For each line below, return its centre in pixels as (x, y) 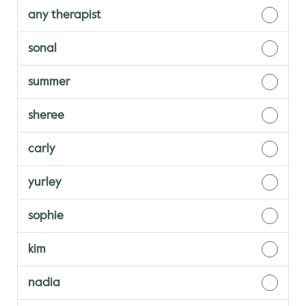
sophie (46, 216)
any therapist (65, 15)
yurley (45, 183)
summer (49, 82)
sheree (46, 116)
